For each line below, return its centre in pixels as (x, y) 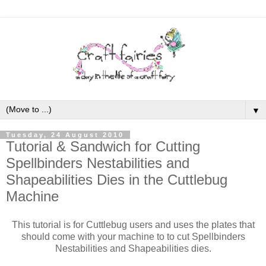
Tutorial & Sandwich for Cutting (103, 146)
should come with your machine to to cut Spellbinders (133, 236)
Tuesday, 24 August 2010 (65, 134)
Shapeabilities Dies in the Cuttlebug (117, 179)
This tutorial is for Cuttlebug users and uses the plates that (133, 224)
